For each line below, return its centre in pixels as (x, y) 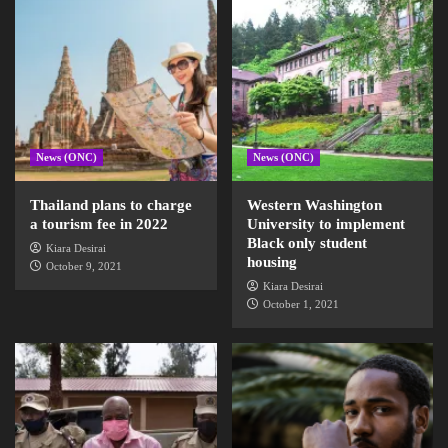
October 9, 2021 (84, 266)
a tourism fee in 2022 (99, 224)
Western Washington (314, 205)
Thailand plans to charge (111, 205)
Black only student (306, 243)
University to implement (325, 224)
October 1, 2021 (300, 304)
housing (271, 262)
